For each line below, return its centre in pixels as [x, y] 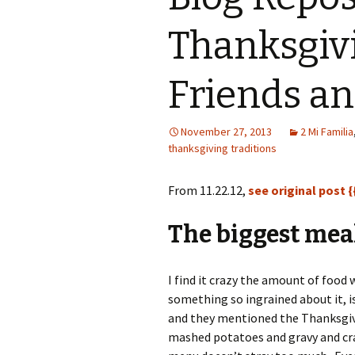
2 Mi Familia [327, 132]
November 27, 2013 [226, 132]
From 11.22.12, [208, 190]
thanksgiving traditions [222, 148]
